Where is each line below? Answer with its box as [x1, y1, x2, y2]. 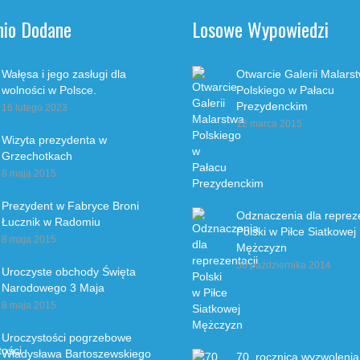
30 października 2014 [236, 259, 331, 271]
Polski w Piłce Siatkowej [236, 224, 356, 238]
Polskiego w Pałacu [236, 83, 334, 96]
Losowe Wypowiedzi [192, 14, 329, 43]
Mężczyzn [236, 240, 287, 254]
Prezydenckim [236, 99, 308, 112]
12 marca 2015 [236, 117, 302, 129]
